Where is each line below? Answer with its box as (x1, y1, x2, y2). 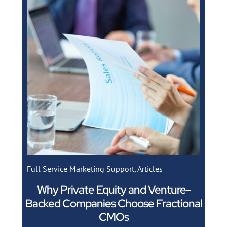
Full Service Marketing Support (26, 163, 134, 174)
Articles (137, 163, 163, 174)
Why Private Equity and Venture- (36, 182, 191, 197)
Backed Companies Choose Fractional (25, 196, 202, 211)
